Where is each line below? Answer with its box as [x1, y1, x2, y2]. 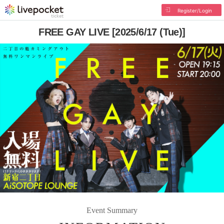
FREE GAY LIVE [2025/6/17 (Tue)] [38, 26, 185, 37]
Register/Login [177, 7, 212, 13]
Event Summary [86, 205, 137, 214]
